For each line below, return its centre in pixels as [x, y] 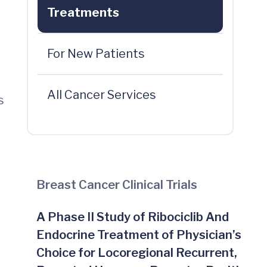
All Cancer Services [101, 95]
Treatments [83, 13]
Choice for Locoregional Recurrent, [136, 253]
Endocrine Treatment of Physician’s [139, 235]
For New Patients [96, 54]
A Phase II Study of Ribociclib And [132, 217]
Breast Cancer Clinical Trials [117, 185]
